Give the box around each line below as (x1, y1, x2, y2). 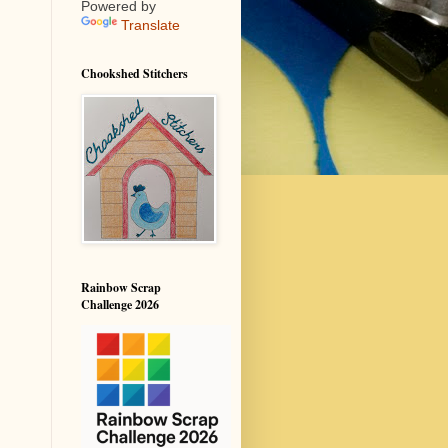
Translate (121, 17, 180, 33)
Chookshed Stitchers (81, 65, 188, 82)
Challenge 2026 (81, 296, 159, 313)
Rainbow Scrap (81, 279, 161, 296)
